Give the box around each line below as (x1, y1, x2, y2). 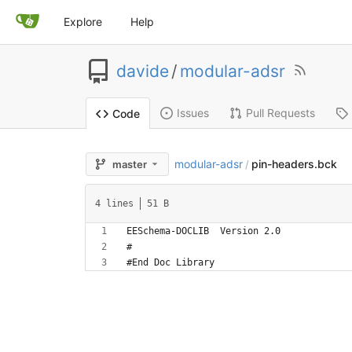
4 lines (94, 198, 134, 210)
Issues (176, 106, 209, 120)
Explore (64, 15, 102, 28)
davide (115, 61, 169, 82)
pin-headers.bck (251, 157, 337, 171)
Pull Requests (245, 106, 315, 120)
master (112, 157, 147, 170)
